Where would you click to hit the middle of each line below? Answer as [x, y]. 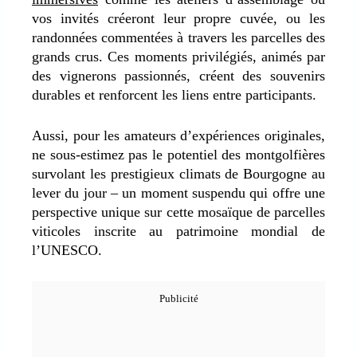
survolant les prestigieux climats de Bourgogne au [178, 173]
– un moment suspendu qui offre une [218, 192]
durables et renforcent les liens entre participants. [174, 94]
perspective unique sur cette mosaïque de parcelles [178, 212]
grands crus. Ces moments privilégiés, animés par [178, 56]
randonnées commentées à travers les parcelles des [178, 37]
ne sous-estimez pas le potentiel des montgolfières [178, 154]
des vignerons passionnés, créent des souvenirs [178, 75]
